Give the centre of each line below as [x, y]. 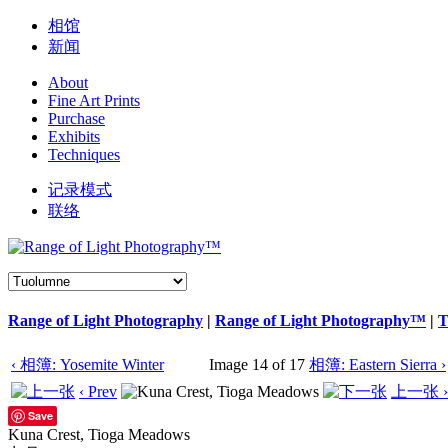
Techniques [84, 154]
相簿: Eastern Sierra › [377, 364]
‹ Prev [98, 391]
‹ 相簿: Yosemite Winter [87, 364]
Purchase [76, 118]
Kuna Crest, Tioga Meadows [99, 434]
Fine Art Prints [94, 100]
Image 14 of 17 [257, 364]
